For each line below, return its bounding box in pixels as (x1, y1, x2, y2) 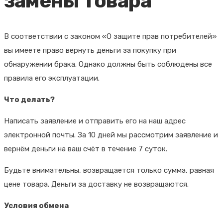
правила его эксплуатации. (4, 74, 100, 83)
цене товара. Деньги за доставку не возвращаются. (4, 180, 189, 189)
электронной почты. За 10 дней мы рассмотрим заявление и (4, 130, 218, 140)
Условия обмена (4, 201, 69, 211)
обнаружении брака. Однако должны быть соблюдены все (4, 60, 212, 69)
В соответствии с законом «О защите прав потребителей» (4, 32, 217, 41)
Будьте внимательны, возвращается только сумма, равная (4, 166, 214, 175)
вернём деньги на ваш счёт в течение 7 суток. (4, 144, 167, 154)
